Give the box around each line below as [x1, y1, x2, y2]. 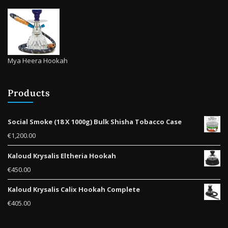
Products [8, 87, 50, 99]
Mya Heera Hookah [8, 56, 68, 66]
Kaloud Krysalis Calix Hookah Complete [8, 184, 140, 194]
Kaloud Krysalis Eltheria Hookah [8, 151, 116, 160]
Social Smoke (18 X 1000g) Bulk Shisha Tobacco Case [8, 117, 182, 127]
